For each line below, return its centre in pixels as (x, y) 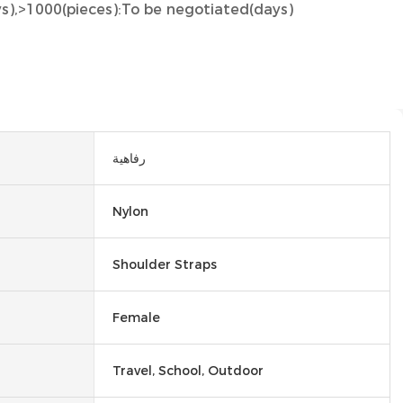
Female (136, 317)
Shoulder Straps (165, 264)
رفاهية (129, 158)
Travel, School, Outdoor (188, 370)
